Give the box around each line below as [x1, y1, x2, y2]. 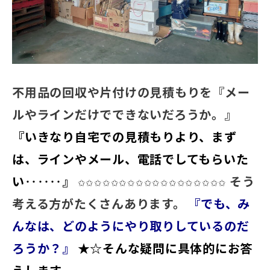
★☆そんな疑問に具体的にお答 [77, 240, 253, 257]
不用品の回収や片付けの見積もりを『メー [12, 84, 250, 101]
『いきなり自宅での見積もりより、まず [12, 128, 237, 146]
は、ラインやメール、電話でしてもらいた [12, 151, 249, 168]
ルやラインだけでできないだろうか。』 [12, 106, 237, 124]
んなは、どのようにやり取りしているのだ [12, 218, 250, 235]
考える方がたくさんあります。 [12, 195, 186, 213]
